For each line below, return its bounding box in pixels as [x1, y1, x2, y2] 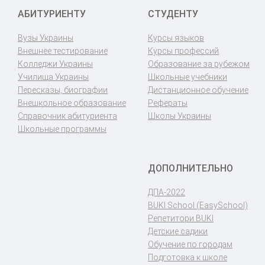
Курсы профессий [148, 46, 219, 56]
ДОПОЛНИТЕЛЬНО [148, 162, 233, 174]
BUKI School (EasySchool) [148, 200, 248, 210]
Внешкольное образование [18, 98, 126, 108]
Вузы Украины [18, 33, 73, 43]
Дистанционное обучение [148, 85, 248, 95]
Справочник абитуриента [18, 111, 117, 121]
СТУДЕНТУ [148, 8, 198, 20]
